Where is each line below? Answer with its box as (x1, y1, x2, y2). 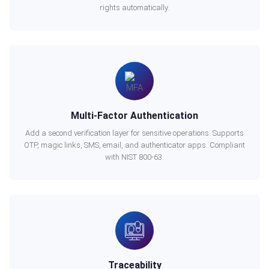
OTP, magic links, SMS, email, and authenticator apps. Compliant (24, 141, 245, 150)
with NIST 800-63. (105, 153, 164, 162)
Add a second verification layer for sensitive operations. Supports (25, 128, 244, 138)
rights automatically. (100, 3, 169, 12)
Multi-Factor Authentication (71, 110, 198, 121)
